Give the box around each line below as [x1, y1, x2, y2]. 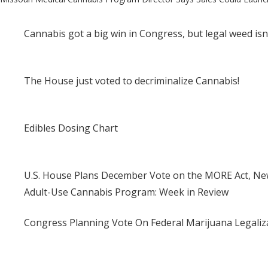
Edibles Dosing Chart [24, 121, 118, 135]
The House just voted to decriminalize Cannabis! [24, 74, 239, 87]
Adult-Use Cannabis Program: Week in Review [24, 185, 229, 199]
